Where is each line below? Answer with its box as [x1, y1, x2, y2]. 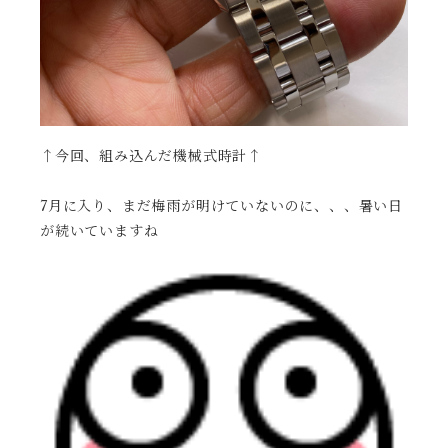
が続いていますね [40, 222, 159, 240]
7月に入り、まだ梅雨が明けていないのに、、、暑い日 [40, 197, 403, 215]
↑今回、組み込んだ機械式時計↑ [40, 147, 263, 165]
